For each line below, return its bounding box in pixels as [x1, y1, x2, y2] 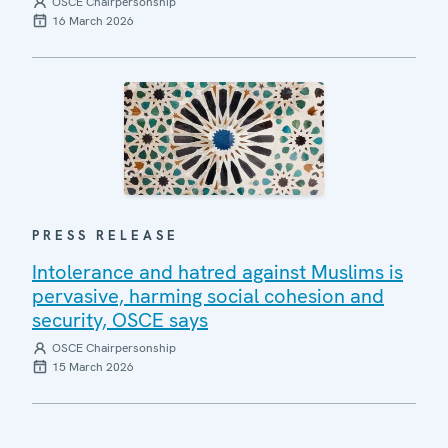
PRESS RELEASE [32, 226, 179, 244]
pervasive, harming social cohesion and [32, 282, 384, 309]
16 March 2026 [52, 13, 134, 29]
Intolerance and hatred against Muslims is [32, 258, 403, 285]
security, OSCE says [32, 306, 208, 333]
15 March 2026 [52, 358, 134, 375]
